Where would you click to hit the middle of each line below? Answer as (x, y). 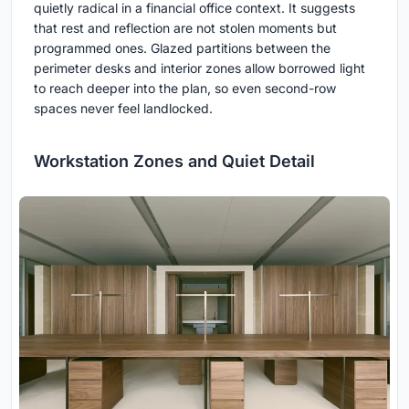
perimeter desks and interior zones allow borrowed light (199, 68)
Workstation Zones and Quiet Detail (174, 162)
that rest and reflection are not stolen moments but (185, 28)
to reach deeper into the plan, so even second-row (185, 89)
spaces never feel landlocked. (123, 109)
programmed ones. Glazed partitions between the (182, 48)
